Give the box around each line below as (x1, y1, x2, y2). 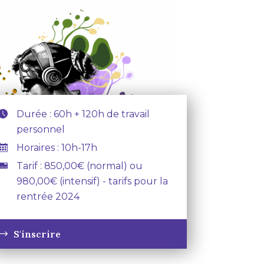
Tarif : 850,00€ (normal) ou (16, 160, 143, 171)
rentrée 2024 (16, 191, 80, 202)
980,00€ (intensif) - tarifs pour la (16, 176, 168, 187)
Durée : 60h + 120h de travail (16, 108, 150, 120)
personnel (16, 124, 65, 135)
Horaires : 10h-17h (16, 142, 97, 153)
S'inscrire (13, 228, 61, 240)
